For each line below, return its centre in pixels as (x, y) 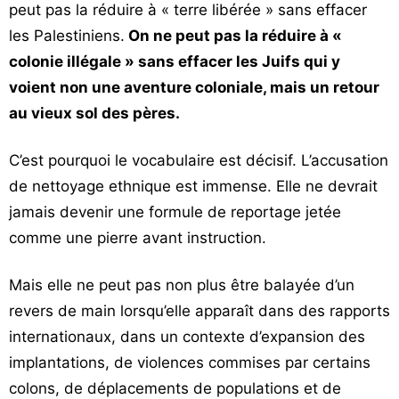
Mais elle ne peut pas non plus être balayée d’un (182, 285)
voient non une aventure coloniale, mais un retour (194, 87)
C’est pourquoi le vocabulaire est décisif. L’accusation (199, 160)
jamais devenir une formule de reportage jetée (175, 212)
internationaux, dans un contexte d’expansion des (187, 337)
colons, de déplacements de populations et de (175, 388)
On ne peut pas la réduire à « (233, 36)
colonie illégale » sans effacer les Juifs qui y (175, 61)
